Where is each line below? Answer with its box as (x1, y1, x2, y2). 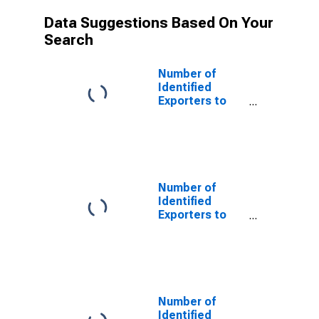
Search (44, 31, 93, 48)
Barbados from (158, 221, 239, 235)
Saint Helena (158, 108, 228, 121)
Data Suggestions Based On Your (44, 14, 273, 31)
